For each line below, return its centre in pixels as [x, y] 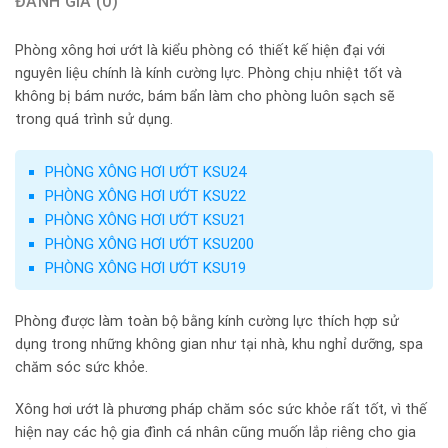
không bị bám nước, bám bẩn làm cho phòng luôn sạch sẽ [205, 96]
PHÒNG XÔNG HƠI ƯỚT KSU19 [145, 267]
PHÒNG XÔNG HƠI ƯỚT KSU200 [149, 243]
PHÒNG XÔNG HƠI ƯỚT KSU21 [145, 219]
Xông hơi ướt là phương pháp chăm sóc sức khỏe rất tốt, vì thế [221, 409]
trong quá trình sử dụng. [94, 119]
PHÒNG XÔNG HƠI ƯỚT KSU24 [145, 171]
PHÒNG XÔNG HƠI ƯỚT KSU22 [145, 195]
